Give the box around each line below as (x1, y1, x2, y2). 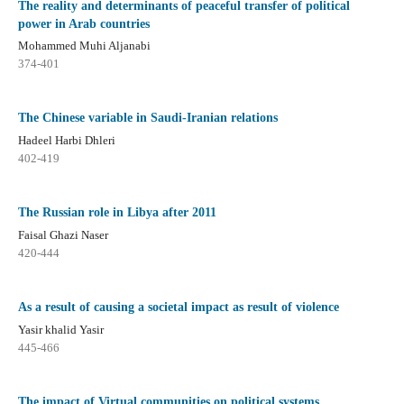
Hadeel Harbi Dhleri (17, 133, 115, 148)
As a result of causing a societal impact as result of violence (17, 300, 339, 315)
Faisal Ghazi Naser (17, 228, 108, 243)
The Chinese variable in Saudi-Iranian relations (17, 111, 278, 125)
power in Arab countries (17, 16, 150, 31)
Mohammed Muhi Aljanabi (17, 39, 151, 53)
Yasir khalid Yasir (17, 323, 104, 337)
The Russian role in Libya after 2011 (17, 206, 216, 220)
